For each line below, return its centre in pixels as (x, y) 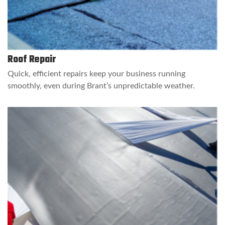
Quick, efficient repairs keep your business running (96, 74)
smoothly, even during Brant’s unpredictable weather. (101, 86)
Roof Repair (32, 60)
